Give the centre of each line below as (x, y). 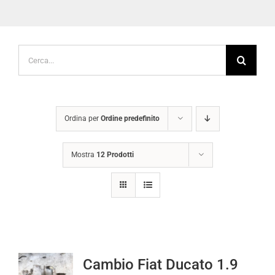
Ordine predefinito (130, 107)
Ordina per (82, 107)
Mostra (83, 143)
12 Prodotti (115, 143)
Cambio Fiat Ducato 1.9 (160, 253)
